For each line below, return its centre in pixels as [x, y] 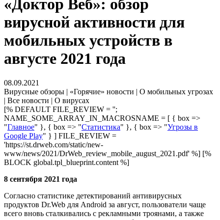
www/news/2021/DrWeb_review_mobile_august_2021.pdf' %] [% [108, 153]
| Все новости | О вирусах [47, 100]
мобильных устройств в [88, 41]
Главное [21, 127]
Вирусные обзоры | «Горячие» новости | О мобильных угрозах [109, 91]
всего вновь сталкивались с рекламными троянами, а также [104, 213]
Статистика [101, 127]
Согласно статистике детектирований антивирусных [93, 195]
